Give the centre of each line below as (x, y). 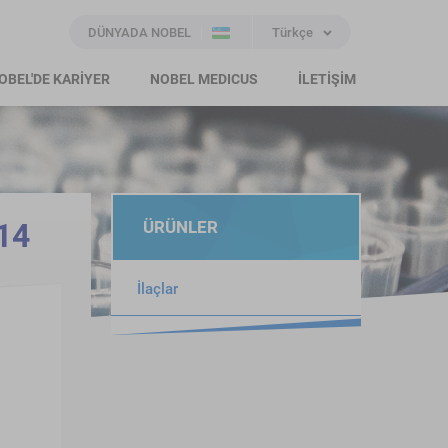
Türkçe (292, 32)
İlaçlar (157, 289)
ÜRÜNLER (180, 227)
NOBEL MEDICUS (204, 79)
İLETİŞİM (327, 79)
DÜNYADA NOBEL (140, 32)
